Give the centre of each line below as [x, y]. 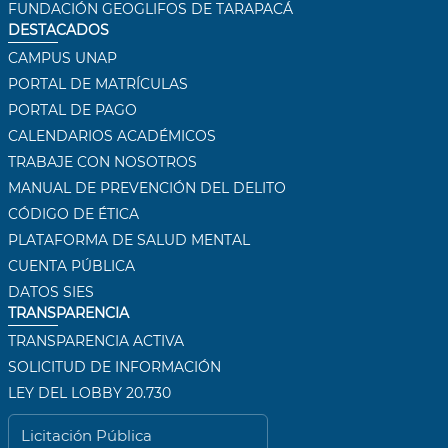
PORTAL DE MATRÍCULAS [97, 84]
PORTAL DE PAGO [72, 110]
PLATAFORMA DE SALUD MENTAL [128, 240]
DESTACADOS [58, 30]
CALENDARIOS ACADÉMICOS [111, 136]
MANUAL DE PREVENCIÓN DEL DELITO [146, 188]
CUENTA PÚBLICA [71, 266]
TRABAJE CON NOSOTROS [102, 162]
